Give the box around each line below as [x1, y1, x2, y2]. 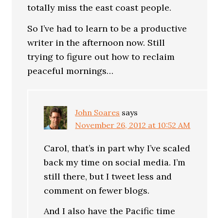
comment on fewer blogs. [44, 184, 150, 196]
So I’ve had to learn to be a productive [27, 22, 187, 34]
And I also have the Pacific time [44, 205, 176, 217]
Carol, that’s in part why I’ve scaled [44, 142, 191, 154]
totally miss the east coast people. [27, 2, 172, 13]
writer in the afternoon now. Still [27, 36, 165, 48]
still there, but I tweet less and [44, 170, 172, 182]
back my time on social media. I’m [44, 156, 186, 168]
